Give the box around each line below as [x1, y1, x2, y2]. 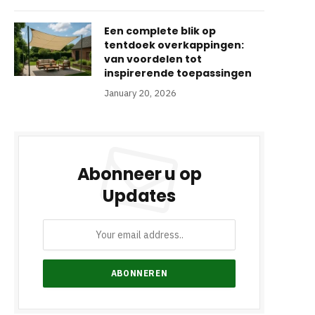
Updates [103, 184, 176, 207]
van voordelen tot [104, 52, 202, 66]
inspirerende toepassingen [104, 66, 252, 80]
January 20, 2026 [104, 87, 176, 99]
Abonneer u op [77, 162, 202, 186]
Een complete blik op [104, 24, 216, 38]
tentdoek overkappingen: [104, 38, 244, 52]
